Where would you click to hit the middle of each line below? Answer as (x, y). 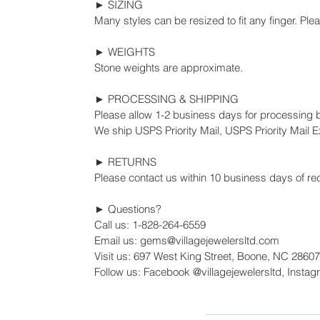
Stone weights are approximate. (169, 67)
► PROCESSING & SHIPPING (166, 99)
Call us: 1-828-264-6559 (150, 224)
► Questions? (128, 209)
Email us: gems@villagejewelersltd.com (187, 240)
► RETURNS (125, 161)
